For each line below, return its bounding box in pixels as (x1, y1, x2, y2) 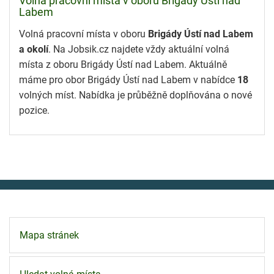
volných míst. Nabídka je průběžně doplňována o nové (19, 89, 252, 101)
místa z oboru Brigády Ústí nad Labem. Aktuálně (19, 58, 227, 70)
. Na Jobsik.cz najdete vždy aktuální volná (48, 43, 229, 55)
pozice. (19, 104, 50, 116)
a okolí (19, 43, 48, 55)
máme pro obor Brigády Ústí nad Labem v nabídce (19, 73, 237, 86)
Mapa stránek (20, 229, 79, 242)
